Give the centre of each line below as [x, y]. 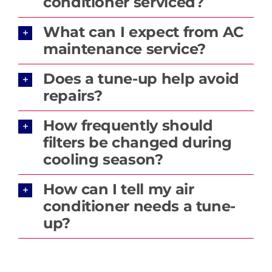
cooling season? [103, 159]
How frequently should [128, 125]
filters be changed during [137, 142]
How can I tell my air [118, 189]
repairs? [73, 95]
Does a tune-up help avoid [141, 78]
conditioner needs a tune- [139, 206]
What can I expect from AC [143, 32]
